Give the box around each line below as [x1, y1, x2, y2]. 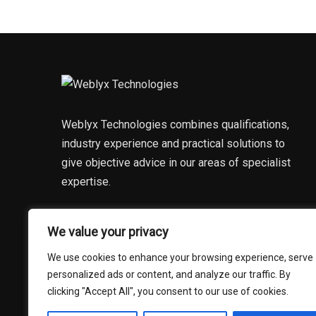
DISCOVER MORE [78, 222, 166, 236]
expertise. [61, 175, 111, 189]
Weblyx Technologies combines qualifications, [61, 118, 289, 132]
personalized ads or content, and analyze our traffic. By [47, 269, 291, 280]
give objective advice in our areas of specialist [61, 156, 291, 170]
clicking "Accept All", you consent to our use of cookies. [47, 286, 288, 297]
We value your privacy [47, 224, 169, 239]
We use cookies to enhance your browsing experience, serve [47, 252, 313, 263]
